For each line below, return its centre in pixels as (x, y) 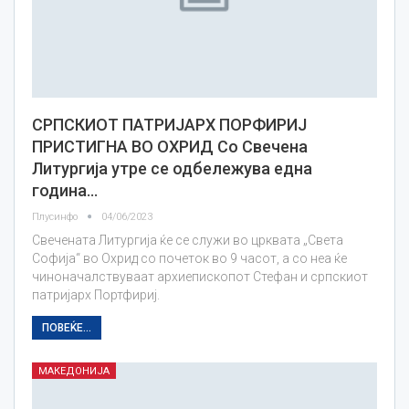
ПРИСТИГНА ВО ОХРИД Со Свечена (170, 146)
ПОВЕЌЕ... (67, 327)
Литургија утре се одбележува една (172, 168)
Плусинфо (56, 216)
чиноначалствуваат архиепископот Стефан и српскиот (200, 276)
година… (65, 190)
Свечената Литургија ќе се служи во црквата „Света (188, 240)
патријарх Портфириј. (96, 294)
